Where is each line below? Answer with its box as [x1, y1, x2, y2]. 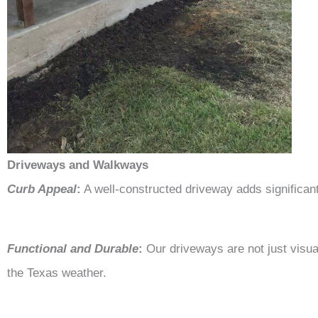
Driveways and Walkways [7, 158, 148, 172]
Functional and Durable [7, 241, 138, 256]
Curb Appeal [7, 182, 77, 196]
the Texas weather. [7, 265, 106, 280]
